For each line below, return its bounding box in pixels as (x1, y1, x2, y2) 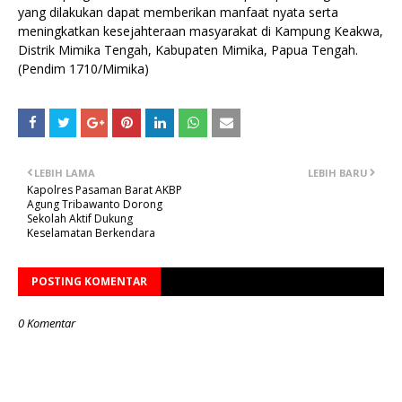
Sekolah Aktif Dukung (27, 211, 133, 226)
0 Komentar (18, 315, 75, 331)
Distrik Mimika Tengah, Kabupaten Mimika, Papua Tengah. (18, 41, 358, 58)
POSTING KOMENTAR (31, 274, 147, 289)
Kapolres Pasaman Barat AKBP (27, 182, 182, 197)
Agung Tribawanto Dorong (27, 197, 162, 212)
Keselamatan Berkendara (27, 225, 155, 240)
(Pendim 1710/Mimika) (18, 60, 149, 77)
